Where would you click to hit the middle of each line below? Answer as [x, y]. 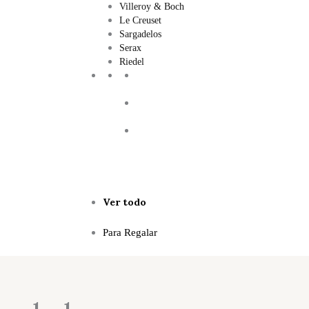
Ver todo [124, 202]
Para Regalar [130, 232]
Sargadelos [140, 34]
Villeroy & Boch [152, 7]
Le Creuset [140, 20]
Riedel [132, 62]
